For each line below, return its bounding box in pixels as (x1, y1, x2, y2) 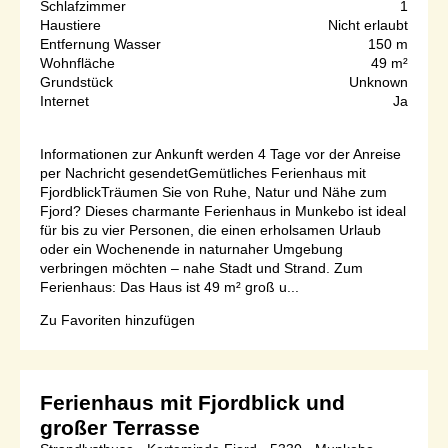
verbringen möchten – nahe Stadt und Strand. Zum (40, 259, 363, 276)
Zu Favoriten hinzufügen (40, 311, 195, 328)
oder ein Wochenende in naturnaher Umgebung (40, 240, 343, 257)
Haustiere (40, 16, 101, 33)
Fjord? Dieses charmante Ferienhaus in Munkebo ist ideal (40, 202, 406, 219)
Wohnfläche (40, 54, 115, 71)
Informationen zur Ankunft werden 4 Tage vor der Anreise (40, 145, 401, 162)
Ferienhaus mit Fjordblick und (40, 390, 345, 414)
